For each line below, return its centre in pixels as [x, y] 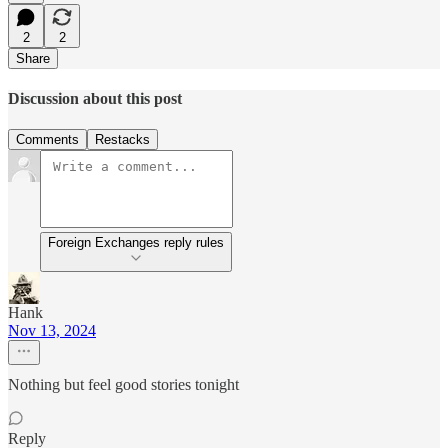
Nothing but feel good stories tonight [123, 385]
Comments [47, 140]
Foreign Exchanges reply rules [136, 243]
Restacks [122, 140]
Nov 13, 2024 [52, 331]
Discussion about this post [95, 98]
